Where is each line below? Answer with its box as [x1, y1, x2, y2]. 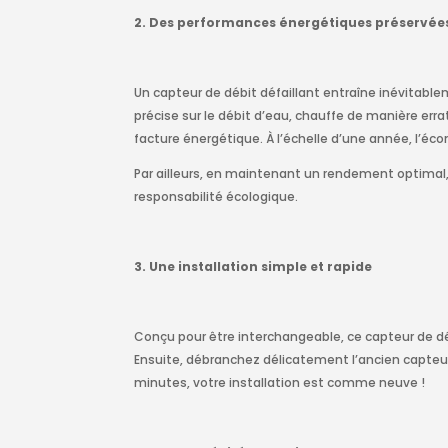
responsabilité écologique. [134, 188, 299, 206]
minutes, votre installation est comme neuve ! [134, 374, 426, 392]
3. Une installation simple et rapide [134, 258, 373, 276]
